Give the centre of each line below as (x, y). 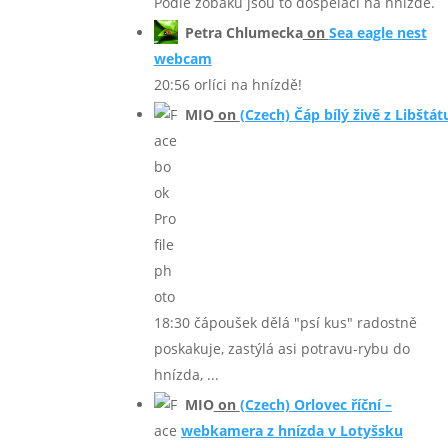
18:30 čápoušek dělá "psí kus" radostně (285, 323)
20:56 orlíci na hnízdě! (227, 85)
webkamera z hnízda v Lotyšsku (291, 431)
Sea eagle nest (377, 33)
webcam (182, 59)
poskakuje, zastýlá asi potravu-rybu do (281, 349)
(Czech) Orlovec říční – (315, 405)
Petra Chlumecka (243, 33)
